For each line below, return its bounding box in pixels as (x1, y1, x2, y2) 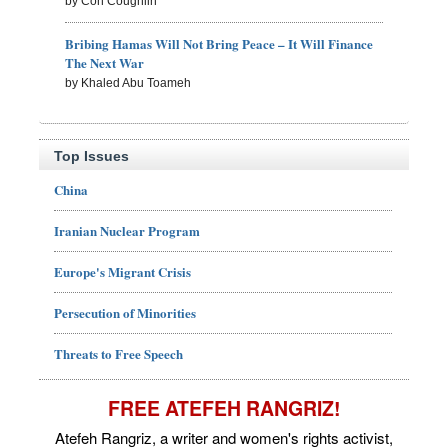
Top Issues (54, 148, 129, 165)
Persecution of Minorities (54, 303, 196, 323)
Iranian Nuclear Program (54, 221, 200, 241)
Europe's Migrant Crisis (54, 262, 191, 282)
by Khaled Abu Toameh (65, 75, 192, 90)
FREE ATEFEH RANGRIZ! (107, 394, 341, 423)
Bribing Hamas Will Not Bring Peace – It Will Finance (65, 33, 374, 53)
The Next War (65, 52, 145, 72)
